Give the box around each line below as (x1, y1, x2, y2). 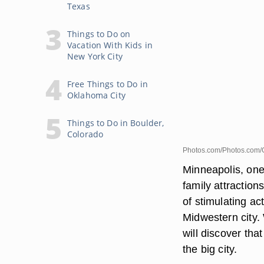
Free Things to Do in (67, 78, 148, 90)
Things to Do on (67, 28, 131, 39)
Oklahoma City (67, 90, 126, 101)
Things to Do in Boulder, (67, 117, 164, 128)
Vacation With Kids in (67, 39, 153, 51)
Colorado (67, 128, 104, 140)
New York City (67, 51, 123, 62)
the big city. (183, 243, 237, 255)
